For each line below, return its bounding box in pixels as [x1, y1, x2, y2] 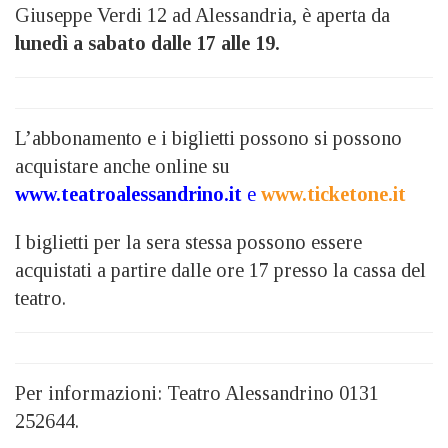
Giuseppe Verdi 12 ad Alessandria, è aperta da [15, 3, 390, 26]
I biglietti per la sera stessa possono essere [15, 230, 362, 253]
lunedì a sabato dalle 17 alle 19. [15, 31, 280, 54]
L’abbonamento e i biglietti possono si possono [15, 126, 402, 149]
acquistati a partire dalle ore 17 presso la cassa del [15, 258, 426, 281]
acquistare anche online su [15, 154, 230, 177]
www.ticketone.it [261, 182, 406, 205]
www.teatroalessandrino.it [15, 182, 242, 205]
